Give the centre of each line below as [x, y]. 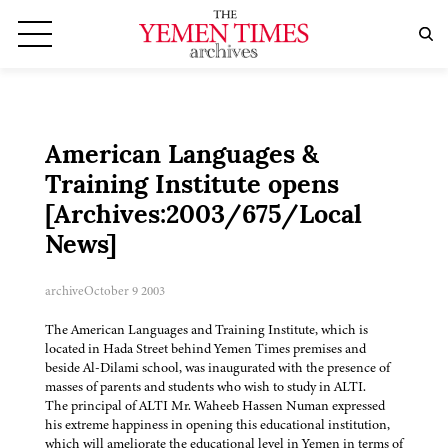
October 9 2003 [124, 291]
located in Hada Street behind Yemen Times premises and [205, 349]
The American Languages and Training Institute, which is [206, 330]
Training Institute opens [192, 187]
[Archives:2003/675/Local [203, 217]
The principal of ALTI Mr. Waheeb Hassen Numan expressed [215, 406]
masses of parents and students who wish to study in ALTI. [205, 387]
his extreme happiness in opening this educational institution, [217, 425]
